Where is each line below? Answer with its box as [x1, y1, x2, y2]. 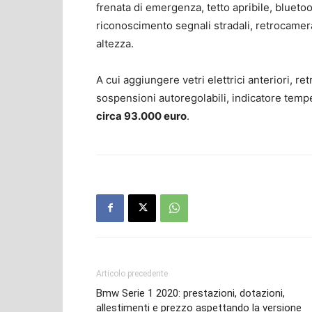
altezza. [96, 36, 134, 50]
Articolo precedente [96, 268, 168, 279]
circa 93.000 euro [96, 109, 187, 123]
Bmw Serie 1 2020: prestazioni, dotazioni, [96, 286, 285, 299]
